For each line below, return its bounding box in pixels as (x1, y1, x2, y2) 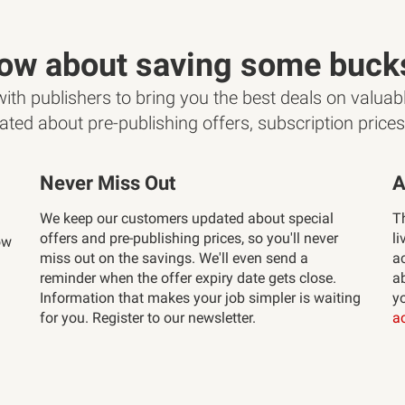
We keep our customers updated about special (40, 210, 334, 227)
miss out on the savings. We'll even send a (40, 250, 308, 267)
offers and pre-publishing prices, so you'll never (40, 230, 338, 247)
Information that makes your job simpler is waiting (40, 289, 361, 306)
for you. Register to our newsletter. (40, 309, 256, 326)
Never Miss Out (40, 172, 175, 194)
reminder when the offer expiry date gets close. (40, 269, 336, 287)
